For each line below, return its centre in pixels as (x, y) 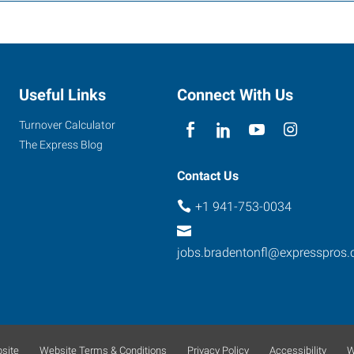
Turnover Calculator (67, 124)
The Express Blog (61, 144)
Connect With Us (235, 94)
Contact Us (208, 175)
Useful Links (62, 94)
